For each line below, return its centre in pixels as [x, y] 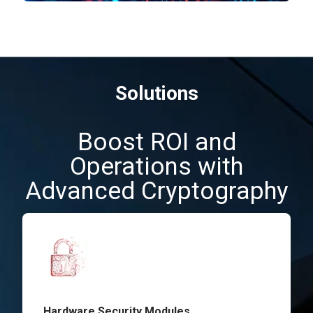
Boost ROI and [156, 143]
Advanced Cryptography [156, 191]
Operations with [156, 167]
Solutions [156, 94]
